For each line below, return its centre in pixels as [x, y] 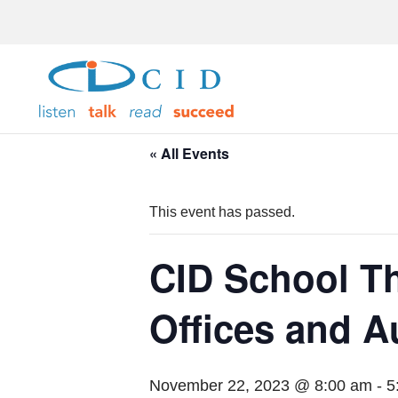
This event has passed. [222, 212]
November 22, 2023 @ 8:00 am [261, 386]
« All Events [189, 153]
